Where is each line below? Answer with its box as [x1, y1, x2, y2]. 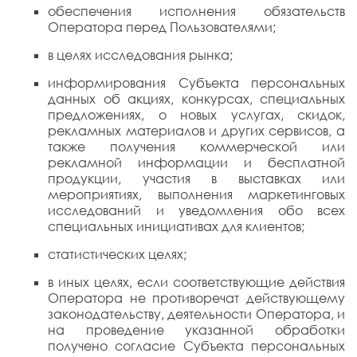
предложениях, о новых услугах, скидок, [48, 107, 345, 123]
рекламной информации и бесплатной [48, 155, 345, 171]
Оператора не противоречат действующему [48, 290, 345, 306]
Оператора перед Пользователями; [48, 19, 276, 35]
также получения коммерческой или [48, 139, 345, 155]
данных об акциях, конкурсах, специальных [48, 91, 345, 107]
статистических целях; [48, 246, 186, 262]
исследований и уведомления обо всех [48, 202, 345, 218]
